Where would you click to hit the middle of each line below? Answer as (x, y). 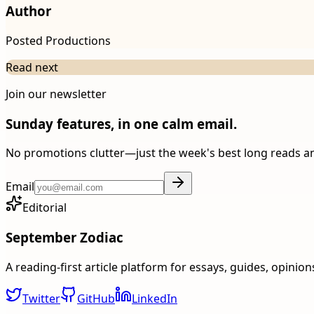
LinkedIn (155, 298)
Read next (32, 67)
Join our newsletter (56, 94)
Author (28, 11)
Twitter (41, 298)
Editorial (45, 208)
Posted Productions (58, 40)
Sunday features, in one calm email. (121, 123)
